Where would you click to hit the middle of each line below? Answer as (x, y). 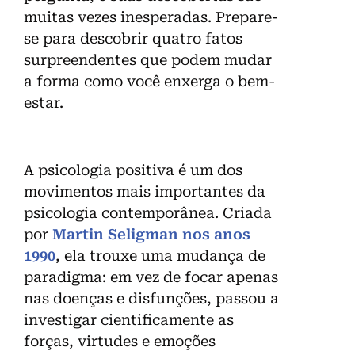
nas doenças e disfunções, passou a (151, 299)
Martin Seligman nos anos (151, 235)
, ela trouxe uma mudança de (160, 256)
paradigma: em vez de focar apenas (151, 277)
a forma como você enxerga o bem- (149, 82)
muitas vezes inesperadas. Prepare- (151, 17)
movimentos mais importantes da (145, 192)
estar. (44, 103)
